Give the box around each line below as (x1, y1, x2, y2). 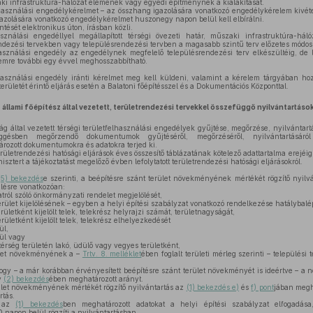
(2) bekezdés (3, 275, 49, 283)
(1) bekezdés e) (186, 283, 240, 291)
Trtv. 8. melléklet (82, 249, 142, 258)
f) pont (251, 283, 274, 291)
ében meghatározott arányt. (48, 275, 143, 283)
